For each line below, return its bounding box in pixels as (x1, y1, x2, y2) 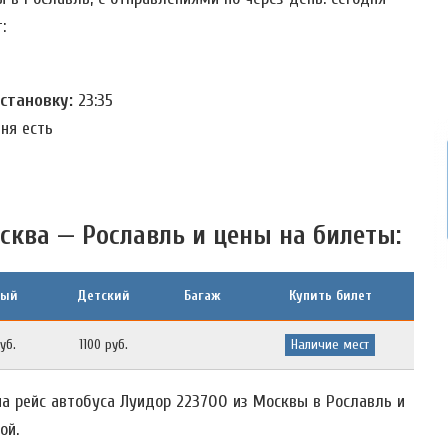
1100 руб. (79, 335, 128, 353)
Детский (77, 286, 130, 304)
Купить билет (288, 286, 372, 304)
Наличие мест (291, 335, 369, 353)
